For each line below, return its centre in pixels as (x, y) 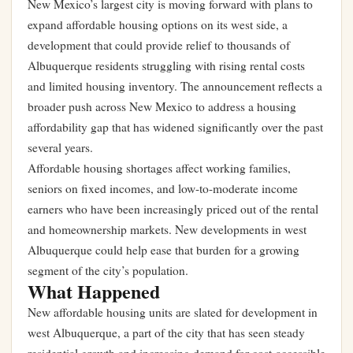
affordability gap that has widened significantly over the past (175, 127)
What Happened (94, 291)
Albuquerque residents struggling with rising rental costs (166, 65)
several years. (60, 147)
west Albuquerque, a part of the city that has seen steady (166, 333)
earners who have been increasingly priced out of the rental (173, 209)
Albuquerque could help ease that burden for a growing (163, 250)
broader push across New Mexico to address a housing (162, 106)
